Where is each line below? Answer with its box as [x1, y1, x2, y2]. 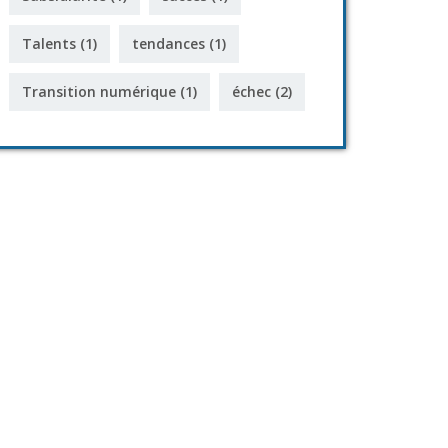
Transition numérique [22, 82, 176, 101]
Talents [22, 34, 76, 53]
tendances [132, 34, 205, 53]
